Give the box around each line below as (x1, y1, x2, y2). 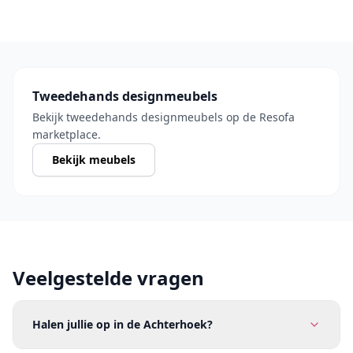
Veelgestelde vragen (13, 265, 204, 291)
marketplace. (32, 127, 101, 142)
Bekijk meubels (52, 152, 136, 167)
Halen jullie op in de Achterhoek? (32, 317, 213, 332)
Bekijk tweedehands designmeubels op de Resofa (32, 110, 295, 124)
